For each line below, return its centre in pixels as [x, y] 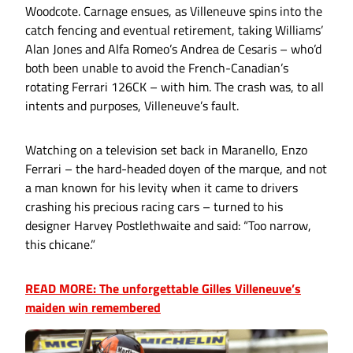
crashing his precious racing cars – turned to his [154, 207]
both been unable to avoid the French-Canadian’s [157, 68]
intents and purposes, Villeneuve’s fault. [132, 106]
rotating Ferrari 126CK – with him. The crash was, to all [175, 87]
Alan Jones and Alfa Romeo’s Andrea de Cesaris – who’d [173, 49]
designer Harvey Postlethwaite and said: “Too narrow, [168, 226]
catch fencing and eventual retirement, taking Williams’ [174, 30]
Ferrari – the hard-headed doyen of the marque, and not [176, 169]
